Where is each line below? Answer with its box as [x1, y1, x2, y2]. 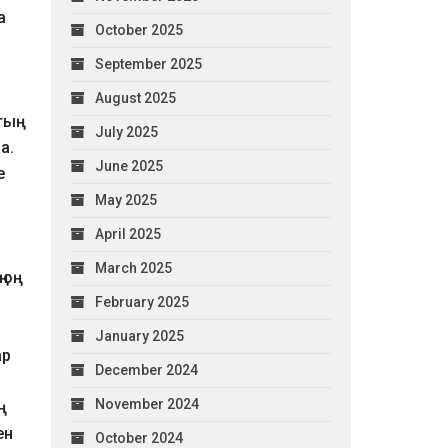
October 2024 [94, 429, 183, 446]
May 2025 [94, 191, 157, 208]
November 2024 [94, 395, 199, 412]
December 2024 [94, 361, 198, 378]
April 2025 [94, 225, 161, 242]
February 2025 [94, 293, 189, 310]
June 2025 [94, 157, 163, 174]
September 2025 [94, 55, 202, 72]
